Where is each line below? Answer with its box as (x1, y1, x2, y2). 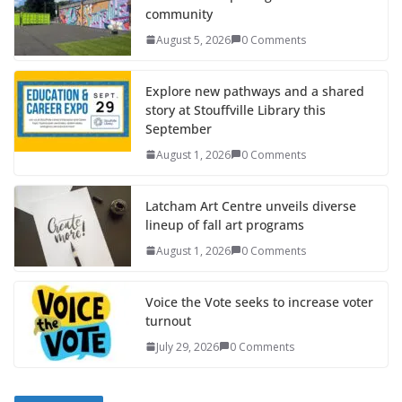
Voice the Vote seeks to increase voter (145, 293, 373, 310)
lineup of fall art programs (145, 215, 304, 233)
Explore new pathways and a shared (145, 82, 364, 100)
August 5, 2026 (156, 31, 231, 48)
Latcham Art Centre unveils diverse (145, 197, 356, 214)
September (145, 119, 212, 137)
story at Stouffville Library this (145, 100, 326, 118)
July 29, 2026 (156, 338, 219, 354)
